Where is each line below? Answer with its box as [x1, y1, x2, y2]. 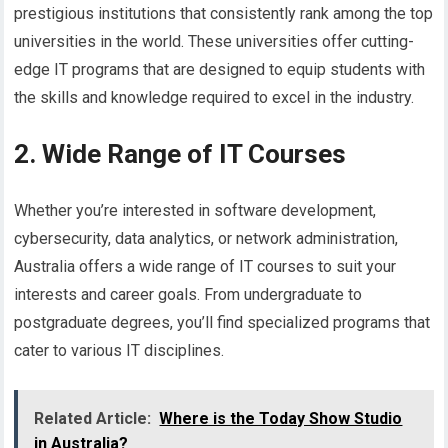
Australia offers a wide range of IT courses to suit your [14, 257, 397, 277]
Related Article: [34, 409, 152, 429]
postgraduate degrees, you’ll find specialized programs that [14, 313, 431, 333]
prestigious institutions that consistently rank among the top [14, 4, 434, 24]
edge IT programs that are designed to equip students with [14, 60, 426, 80]
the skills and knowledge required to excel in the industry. [14, 88, 415, 108]
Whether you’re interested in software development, [14, 201, 377, 221]
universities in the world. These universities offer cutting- [14, 32, 415, 52]
